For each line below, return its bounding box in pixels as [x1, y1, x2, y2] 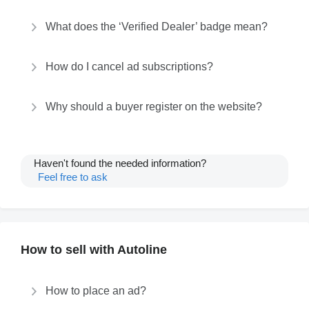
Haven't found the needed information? [34, 157, 206, 169]
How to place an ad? [46, 285, 146, 297]
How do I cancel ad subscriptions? [46, 61, 213, 72]
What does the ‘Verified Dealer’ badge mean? [46, 21, 268, 32]
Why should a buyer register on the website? [46, 101, 262, 112]
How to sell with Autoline [21, 243, 167, 257]
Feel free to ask [38, 171, 108, 183]
